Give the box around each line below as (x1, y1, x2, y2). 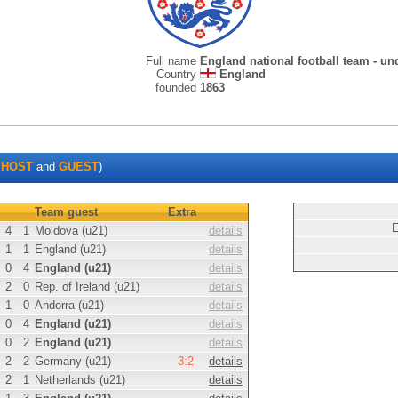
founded (155, 81, 200, 94)
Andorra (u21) (35, 298, 104, 312)
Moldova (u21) (35, 224, 107, 237)
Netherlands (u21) (35, 373, 125, 386)
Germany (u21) (35, 354, 111, 368)
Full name (146, 54, 200, 68)
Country (156, 68, 200, 81)
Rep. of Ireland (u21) (35, 280, 139, 293)
